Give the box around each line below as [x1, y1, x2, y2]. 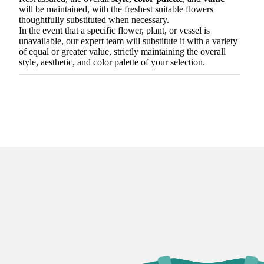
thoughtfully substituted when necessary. [19, 14, 169, 25]
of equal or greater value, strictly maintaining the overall [19, 46, 226, 57]
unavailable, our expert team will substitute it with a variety [19, 35, 237, 46]
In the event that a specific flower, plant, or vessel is [19, 25, 210, 35]
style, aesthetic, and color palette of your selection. [19, 57, 205, 67]
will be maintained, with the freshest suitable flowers [19, 4, 213, 14]
